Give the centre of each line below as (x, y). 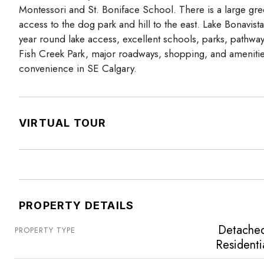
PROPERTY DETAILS (77, 205)
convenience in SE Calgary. (78, 68)
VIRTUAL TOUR (63, 123)
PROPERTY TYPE (45, 230)
